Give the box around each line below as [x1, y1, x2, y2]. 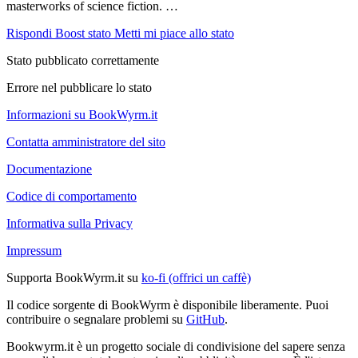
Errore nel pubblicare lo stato [6, 80, 152, 94]
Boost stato [55, 26, 111, 40]
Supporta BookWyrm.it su [6, 270, 141, 284]
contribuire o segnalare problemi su [6, 312, 186, 326]
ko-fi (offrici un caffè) [141, 270, 251, 284]
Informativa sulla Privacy [6, 216, 133, 230]
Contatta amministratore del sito [6, 134, 165, 149]
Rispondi [6, 26, 52, 40]
